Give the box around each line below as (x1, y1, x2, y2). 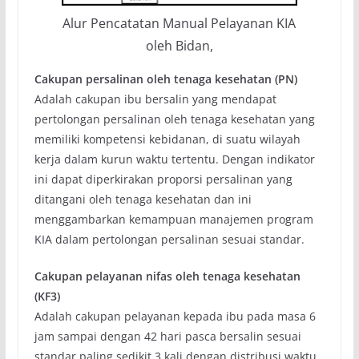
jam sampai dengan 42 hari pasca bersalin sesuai (34, 329, 301, 345)
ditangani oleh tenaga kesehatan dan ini (34, 192, 252, 208)
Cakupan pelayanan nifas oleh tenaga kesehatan (34, 268, 301, 284)
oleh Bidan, (145, 37, 213, 55)
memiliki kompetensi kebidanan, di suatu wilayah (34, 131, 301, 147)
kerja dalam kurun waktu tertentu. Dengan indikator (34, 151, 315, 167)
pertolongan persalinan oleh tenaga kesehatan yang (34, 111, 315, 127)
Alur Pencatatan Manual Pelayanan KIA (63, 14, 296, 33)
